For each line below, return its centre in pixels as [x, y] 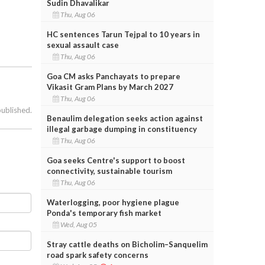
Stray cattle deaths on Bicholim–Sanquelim [127, 244]
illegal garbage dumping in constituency [122, 129]
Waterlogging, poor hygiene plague [113, 202]
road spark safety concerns [97, 255]
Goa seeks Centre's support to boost [116, 160]
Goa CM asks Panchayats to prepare [113, 76]
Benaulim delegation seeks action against [125, 118]
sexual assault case [83, 45]
